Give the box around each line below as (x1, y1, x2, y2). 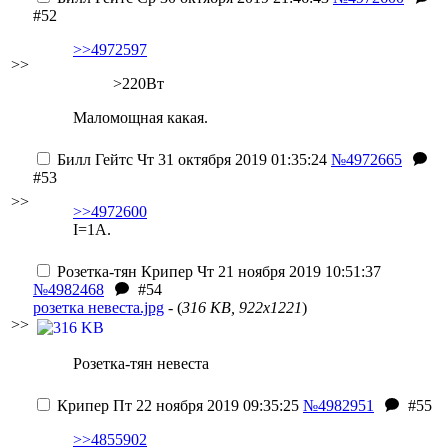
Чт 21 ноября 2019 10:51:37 (193, 263, 381, 280)
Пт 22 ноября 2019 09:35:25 (109, 397, 299, 414)
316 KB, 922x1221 (182, 299, 302, 316)
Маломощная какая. (73, 109, 208, 126)
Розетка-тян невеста (73, 355, 209, 372)
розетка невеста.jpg (33, 299, 164, 316)
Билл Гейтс (57, 151, 133, 168)
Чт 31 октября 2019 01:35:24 (133, 151, 327, 168)
